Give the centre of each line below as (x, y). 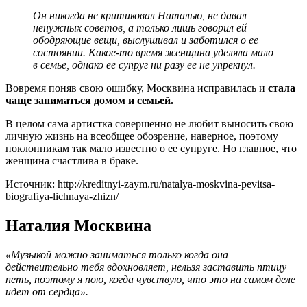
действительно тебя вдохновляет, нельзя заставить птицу (146, 267)
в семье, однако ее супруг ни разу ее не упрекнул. (144, 64)
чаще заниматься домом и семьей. (89, 100)
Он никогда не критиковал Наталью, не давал (140, 15)
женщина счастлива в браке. (72, 160)
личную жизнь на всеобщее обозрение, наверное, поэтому (142, 136)
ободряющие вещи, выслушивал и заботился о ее (146, 40)
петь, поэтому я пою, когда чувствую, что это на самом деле (150, 279)
